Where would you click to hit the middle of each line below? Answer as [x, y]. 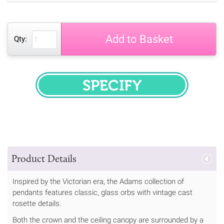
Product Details [44, 158]
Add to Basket [139, 39]
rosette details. [38, 203]
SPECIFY [132, 91]
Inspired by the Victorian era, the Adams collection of [98, 181]
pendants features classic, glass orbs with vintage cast [102, 192]
